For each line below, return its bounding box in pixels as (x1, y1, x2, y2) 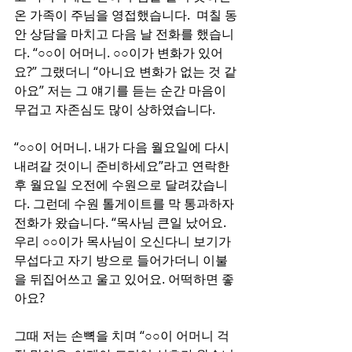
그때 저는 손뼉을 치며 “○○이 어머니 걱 (14, 327, 229, 344)
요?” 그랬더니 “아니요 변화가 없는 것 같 (14, 63, 236, 80)
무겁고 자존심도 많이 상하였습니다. (14, 101, 215, 118)
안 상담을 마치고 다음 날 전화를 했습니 (14, 25, 234, 42)
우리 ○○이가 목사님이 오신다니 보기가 (14, 233, 234, 250)
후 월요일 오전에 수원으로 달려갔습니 (14, 176, 228, 193)
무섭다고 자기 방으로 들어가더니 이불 (14, 251, 228, 269)
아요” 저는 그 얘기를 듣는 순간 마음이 (14, 82, 229, 99)
